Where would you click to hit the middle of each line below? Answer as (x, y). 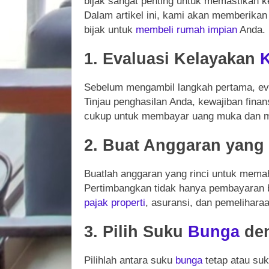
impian (222, 29)
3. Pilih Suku (136, 231)
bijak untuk (110, 29)
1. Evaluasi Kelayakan (172, 58)
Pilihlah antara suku (130, 260)
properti (128, 202)
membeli (155, 29)
